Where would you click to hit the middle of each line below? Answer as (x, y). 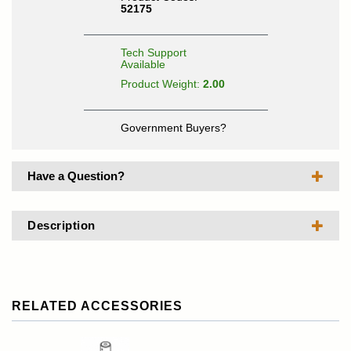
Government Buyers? (173, 128)
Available (143, 64)
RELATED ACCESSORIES (97, 306)
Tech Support (153, 52)
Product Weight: (161, 84)
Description (62, 225)
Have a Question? (76, 176)
